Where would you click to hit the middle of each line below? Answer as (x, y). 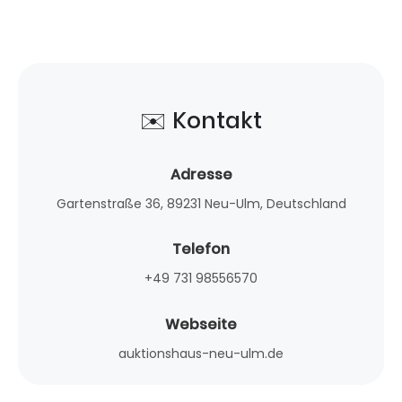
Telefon (201, 249)
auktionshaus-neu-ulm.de (201, 353)
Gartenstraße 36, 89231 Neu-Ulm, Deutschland (201, 203)
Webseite (201, 324)
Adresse (201, 174)
